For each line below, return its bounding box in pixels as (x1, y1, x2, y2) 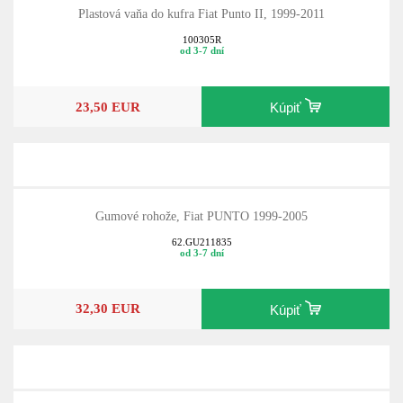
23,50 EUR (75, 98, 140, 114)
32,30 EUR (75, 300, 140, 317)
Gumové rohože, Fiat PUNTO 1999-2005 (95, 210, 308, 224)
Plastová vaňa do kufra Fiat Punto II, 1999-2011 (78, 7, 325, 22)
